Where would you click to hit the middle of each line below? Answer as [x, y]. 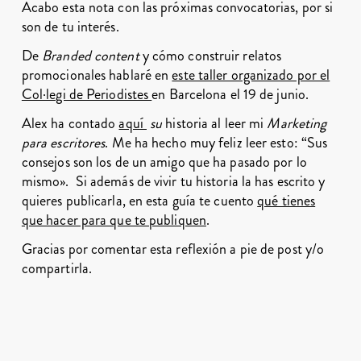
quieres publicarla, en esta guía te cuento [139, 201]
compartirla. [57, 268]
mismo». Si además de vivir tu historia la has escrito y [173, 181]
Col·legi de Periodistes [87, 94]
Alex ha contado [70, 123]
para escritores [63, 143]
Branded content [91, 56]
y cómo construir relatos [210, 56]
